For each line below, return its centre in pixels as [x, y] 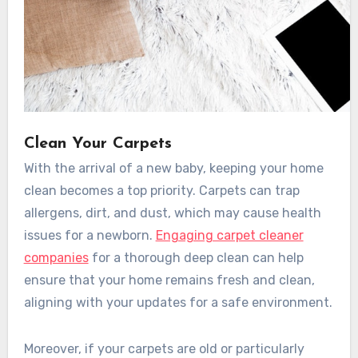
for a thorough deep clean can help [196, 257]
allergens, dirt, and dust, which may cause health [172, 213]
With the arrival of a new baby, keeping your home [173, 168]
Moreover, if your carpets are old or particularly [164, 348]
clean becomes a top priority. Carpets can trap [161, 190]
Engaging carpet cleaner [229, 235]
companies [56, 257]
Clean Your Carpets [97, 144]
